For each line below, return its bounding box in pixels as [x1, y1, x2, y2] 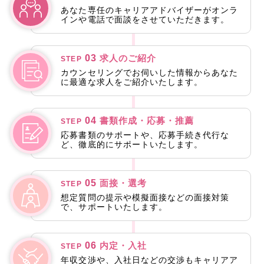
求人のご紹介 [99, 53, 157, 63]
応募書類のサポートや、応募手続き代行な [61, 130, 230, 140]
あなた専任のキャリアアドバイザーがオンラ [61, 5, 239, 15]
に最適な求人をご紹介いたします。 [61, 77, 203, 87]
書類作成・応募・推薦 [99, 115, 194, 126]
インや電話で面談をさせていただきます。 [61, 14, 230, 24]
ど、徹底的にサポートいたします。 [61, 139, 203, 149]
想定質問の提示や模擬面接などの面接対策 [61, 192, 230, 202]
